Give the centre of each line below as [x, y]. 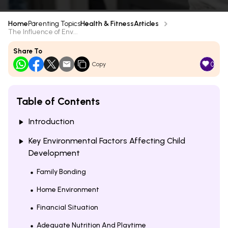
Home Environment [68, 189]
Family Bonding [61, 172]
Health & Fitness [107, 23]
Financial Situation [67, 207]
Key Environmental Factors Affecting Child [107, 140]
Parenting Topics [54, 23]
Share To [28, 51]
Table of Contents [58, 101]
